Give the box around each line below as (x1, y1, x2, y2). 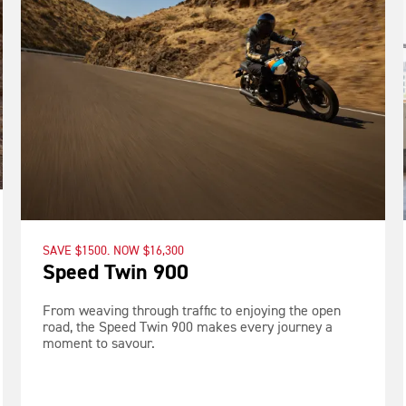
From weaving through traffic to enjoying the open (42, 304, 341, 319)
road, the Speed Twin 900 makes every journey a (42, 320, 333, 335)
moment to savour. (42, 336, 155, 352)
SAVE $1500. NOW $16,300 (42, 244, 184, 257)
